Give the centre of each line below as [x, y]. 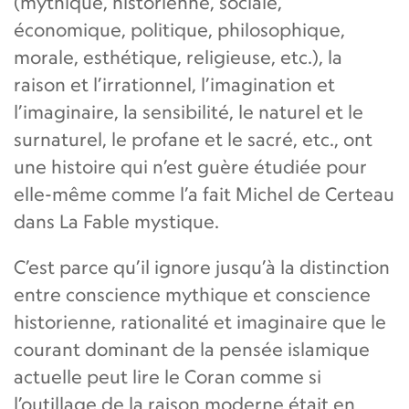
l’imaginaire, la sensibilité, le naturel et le [189, 111]
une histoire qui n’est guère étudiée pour [190, 166]
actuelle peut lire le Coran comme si [168, 376]
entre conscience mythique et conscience [192, 294]
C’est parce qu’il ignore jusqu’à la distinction [202, 267]
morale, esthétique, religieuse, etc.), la [178, 57]
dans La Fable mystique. [116, 221]
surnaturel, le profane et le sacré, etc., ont [193, 139]
